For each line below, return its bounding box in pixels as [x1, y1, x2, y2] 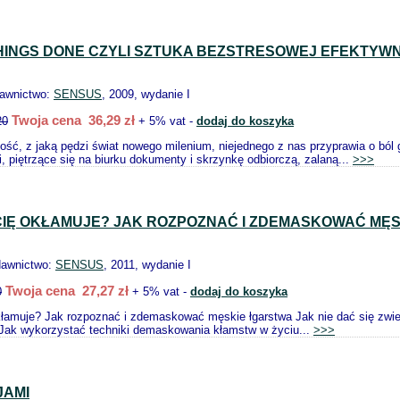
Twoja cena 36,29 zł [12, 112, 135, 128]
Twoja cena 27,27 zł [5, 283, 129, 298]
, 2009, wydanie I [102, 87, 190, 101]
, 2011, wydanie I [104, 258, 191, 271]
